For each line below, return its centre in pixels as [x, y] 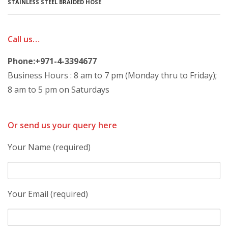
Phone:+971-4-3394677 [52, 61]
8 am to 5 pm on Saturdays [59, 90]
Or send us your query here [62, 125]
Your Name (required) [49, 147]
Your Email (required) [48, 194]
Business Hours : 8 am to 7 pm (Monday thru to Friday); [112, 75]
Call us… [24, 39]
